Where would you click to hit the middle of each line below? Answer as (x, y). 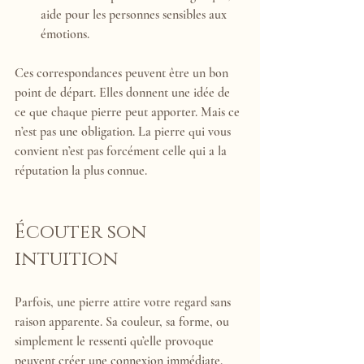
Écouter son (83, 233)
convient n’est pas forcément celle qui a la (122, 152)
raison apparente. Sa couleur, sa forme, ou (123, 322)
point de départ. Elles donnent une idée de (124, 93)
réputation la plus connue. (81, 171)
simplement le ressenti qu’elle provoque (116, 342)
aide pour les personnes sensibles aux (135, 15)
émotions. (65, 35)
